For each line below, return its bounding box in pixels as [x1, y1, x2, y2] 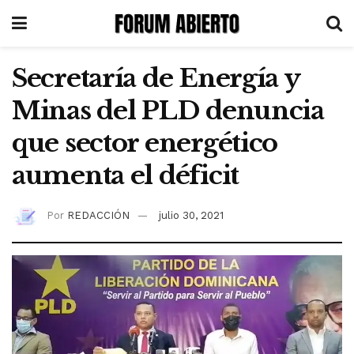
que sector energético [12, 127, 278, 159]
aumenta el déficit [12, 160, 239, 191]
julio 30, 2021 [159, 209, 224, 221]
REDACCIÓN [67, 209, 130, 221]
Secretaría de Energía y [12, 62, 299, 94]
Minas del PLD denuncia [12, 95, 324, 126]
